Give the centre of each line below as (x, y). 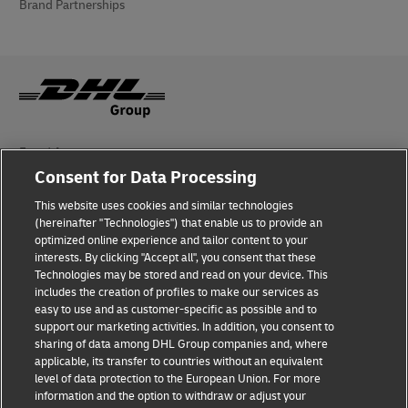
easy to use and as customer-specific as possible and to (176, 310)
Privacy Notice (59, 260)
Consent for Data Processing (146, 178)
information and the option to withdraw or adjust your (171, 396)
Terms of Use (55, 224)
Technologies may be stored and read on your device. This (182, 275)
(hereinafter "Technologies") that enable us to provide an (179, 223)
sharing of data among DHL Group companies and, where (182, 344)
